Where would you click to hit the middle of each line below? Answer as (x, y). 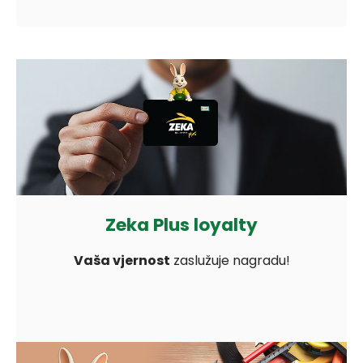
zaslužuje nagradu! (230, 260)
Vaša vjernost (122, 260)
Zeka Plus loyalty (181, 224)
